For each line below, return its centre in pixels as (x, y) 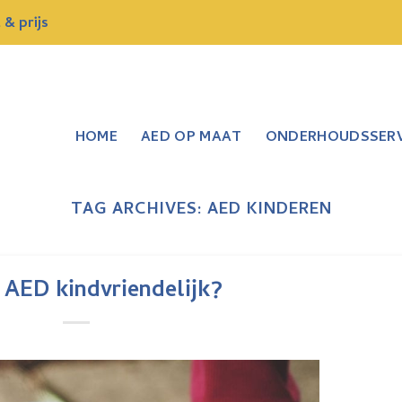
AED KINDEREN (270, 211)
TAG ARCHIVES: (139, 211)
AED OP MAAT (192, 138)
